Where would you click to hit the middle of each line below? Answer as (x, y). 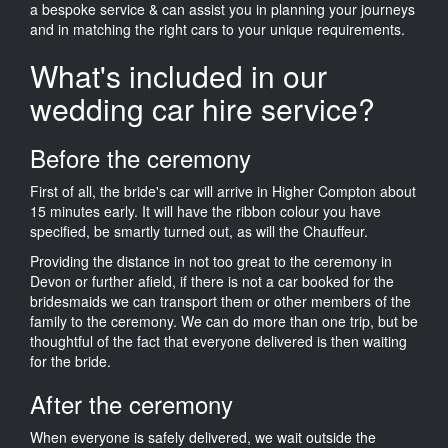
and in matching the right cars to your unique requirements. (217, 28)
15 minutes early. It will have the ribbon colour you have (205, 210)
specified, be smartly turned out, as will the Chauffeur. (199, 230)
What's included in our (178, 75)
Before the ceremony (140, 157)
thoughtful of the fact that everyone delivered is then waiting (218, 340)
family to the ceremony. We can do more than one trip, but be (224, 320)
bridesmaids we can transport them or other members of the (220, 300)
